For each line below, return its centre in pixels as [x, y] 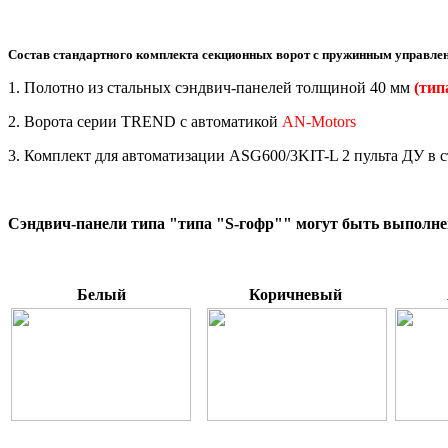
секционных [239, 54]
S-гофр [249, 223]
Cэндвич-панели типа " [93, 223]
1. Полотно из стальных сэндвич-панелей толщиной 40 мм [211, 87]
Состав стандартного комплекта [105, 54]
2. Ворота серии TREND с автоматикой [145, 121]
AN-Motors [319, 121]
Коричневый [295, 294]
